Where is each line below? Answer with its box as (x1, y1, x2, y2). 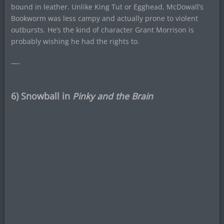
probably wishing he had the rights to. (10, 36, 139, 46)
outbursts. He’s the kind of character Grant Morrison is (10, 25, 194, 35)
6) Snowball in (10, 90, 72, 102)
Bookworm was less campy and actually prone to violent (10, 13, 198, 23)
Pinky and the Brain (72, 90, 153, 102)
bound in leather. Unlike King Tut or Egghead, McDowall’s (10, 2, 203, 12)
